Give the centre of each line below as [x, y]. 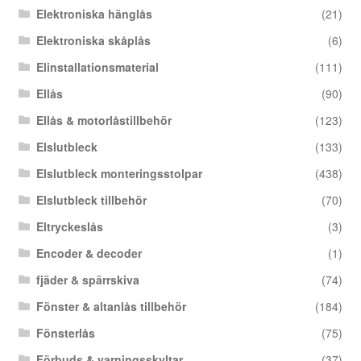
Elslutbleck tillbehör [92, 199]
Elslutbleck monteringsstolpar [120, 173]
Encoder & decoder [89, 253]
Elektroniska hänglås [95, 13]
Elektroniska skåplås [94, 40]
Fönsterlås [66, 332]
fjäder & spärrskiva [88, 279]
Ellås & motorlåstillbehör [104, 120]
